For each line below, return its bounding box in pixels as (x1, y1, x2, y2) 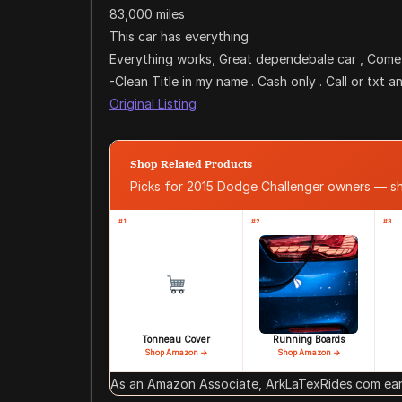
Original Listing (109, 96, 197, 111)
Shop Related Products (130, 157, 252, 170)
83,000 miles (109, 6, 185, 22)
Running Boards (272, 334, 345, 345)
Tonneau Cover (142, 334, 211, 345)
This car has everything (109, 29, 249, 44)
